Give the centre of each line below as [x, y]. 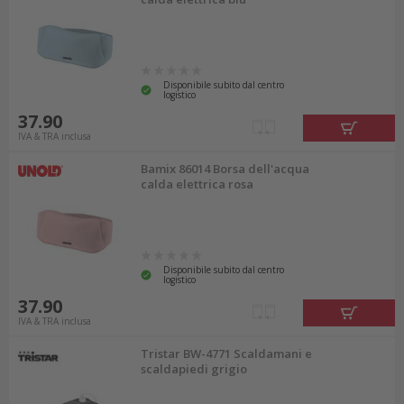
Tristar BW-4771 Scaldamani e [227, 353]
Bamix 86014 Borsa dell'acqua [225, 168]
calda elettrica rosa [197, 184]
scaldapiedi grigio [194, 369]
